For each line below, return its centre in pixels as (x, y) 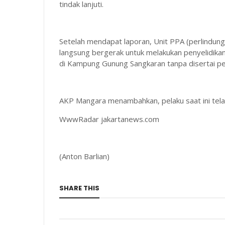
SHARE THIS (79, 188)
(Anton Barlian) (84, 156)
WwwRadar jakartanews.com (109, 119)
